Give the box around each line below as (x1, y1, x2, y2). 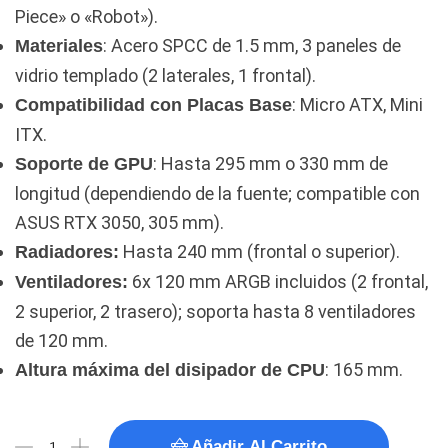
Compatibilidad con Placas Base (15, 95, 292, 115)
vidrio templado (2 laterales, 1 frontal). (15, 65, 316, 86)
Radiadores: (15, 242, 119, 262)
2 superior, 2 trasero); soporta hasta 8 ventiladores (15, 301, 416, 322)
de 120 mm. (15, 330, 108, 351)
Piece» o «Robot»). (15, 6, 158, 27)
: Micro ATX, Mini (292, 94, 423, 115)
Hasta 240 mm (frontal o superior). (119, 241, 400, 262)
